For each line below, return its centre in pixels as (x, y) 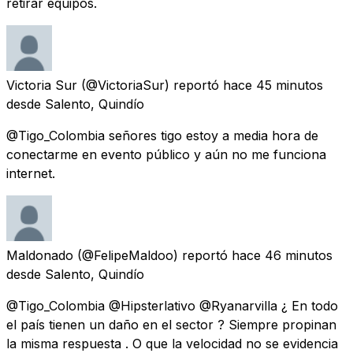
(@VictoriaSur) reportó (150, 85)
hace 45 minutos (273, 85)
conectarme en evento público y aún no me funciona (166, 154)
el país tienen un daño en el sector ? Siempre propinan (171, 324)
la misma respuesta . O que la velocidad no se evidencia (172, 343)
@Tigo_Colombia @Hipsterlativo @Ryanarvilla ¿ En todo (172, 305)
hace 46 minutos (282, 255)
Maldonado (40, 255)
